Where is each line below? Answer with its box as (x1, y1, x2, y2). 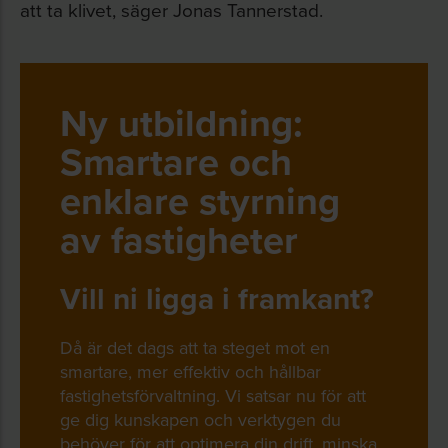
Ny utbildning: (60, 95, 303, 150)
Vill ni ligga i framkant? (60, 277, 374, 320)
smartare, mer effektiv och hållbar (60, 359, 321, 384)
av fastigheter (60, 212, 298, 267)
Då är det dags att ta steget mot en (60, 335, 330, 360)
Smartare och (60, 134, 292, 189)
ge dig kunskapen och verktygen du (60, 407, 341, 432)
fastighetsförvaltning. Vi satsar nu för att (60, 383, 366, 408)
